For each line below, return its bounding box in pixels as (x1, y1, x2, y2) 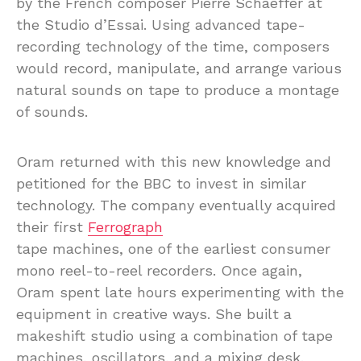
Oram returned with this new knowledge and (16, 152, 331, 170)
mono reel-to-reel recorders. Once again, (16, 261, 302, 279)
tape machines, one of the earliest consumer (16, 239, 330, 257)
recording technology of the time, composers (16, 37, 330, 55)
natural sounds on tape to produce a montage (16, 81, 339, 98)
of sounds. (16, 102, 88, 120)
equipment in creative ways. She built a (16, 305, 292, 322)
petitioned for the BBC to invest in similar (16, 174, 306, 192)
